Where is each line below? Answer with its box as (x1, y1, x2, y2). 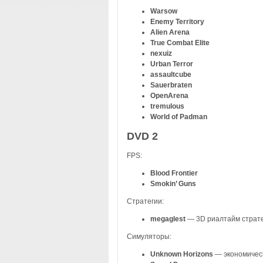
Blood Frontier (150, 168, 198, 177)
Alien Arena (150, 28, 190, 36)
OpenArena (150, 91, 188, 100)
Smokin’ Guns (150, 179, 196, 188)
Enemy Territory (150, 17, 204, 26)
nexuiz (150, 49, 172, 58)
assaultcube (150, 70, 191, 79)
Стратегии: (126, 197, 164, 205)
